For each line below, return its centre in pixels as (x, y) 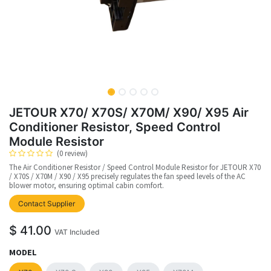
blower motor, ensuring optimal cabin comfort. (87, 185)
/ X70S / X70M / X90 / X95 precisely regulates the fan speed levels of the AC (127, 176)
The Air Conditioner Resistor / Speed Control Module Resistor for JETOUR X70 (135, 167)
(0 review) (72, 153)
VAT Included (77, 232)
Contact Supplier (47, 203)
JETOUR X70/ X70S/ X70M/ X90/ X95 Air (129, 112)
